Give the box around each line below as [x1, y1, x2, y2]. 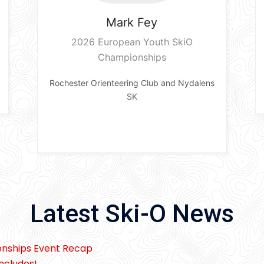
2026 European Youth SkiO [71, 35, 193, 48]
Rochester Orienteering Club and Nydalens [49, 77, 214, 88]
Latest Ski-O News [30, 199, 234, 229]
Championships [97, 51, 166, 63]
